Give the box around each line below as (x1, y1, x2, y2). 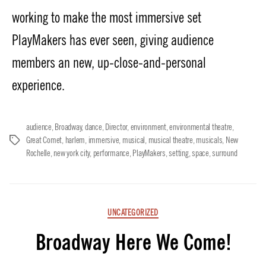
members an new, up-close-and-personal (12, 53, 206, 72)
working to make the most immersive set (12, 8, 201, 27)
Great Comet (26, 134, 62, 145)
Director (105, 121, 128, 132)
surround (212, 147, 237, 159)
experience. (12, 76, 65, 94)
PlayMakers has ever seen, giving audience (12, 31, 214, 49)
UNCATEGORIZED (107, 207, 159, 218)
